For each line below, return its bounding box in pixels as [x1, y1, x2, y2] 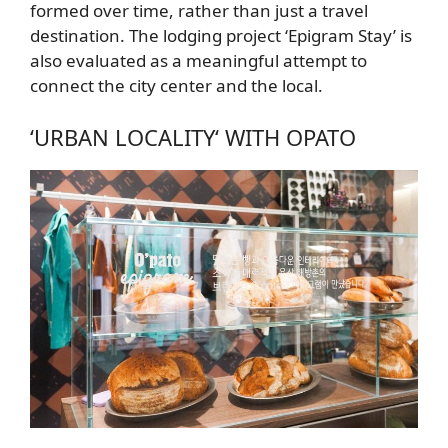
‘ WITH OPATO [215, 121, 356, 152]
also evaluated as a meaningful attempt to [30, 49, 367, 73]
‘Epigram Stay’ [285, 24, 396, 48]
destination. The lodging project [30, 24, 285, 48]
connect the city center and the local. [30, 74, 323, 98]
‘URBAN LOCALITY [30, 121, 215, 152]
